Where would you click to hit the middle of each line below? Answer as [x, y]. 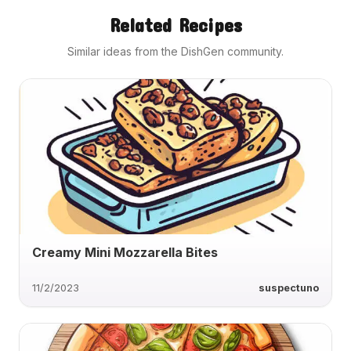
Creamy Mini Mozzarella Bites [125, 252]
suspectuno [289, 288]
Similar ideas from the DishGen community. [175, 52]
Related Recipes [175, 25]
